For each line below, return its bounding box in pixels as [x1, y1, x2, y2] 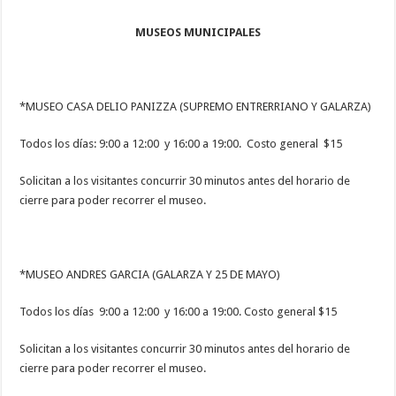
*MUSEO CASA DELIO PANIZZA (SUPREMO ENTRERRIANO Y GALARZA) [19, 99, 372, 113]
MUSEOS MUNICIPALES [134, 25, 261, 39]
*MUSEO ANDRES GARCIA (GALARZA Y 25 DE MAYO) [19, 267, 281, 281]
